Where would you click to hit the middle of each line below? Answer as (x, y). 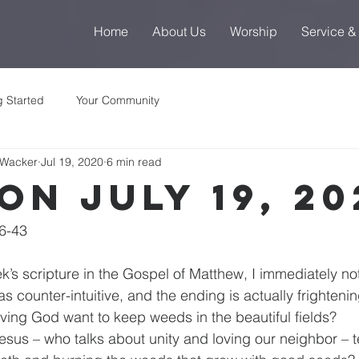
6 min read (134, 161)
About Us (179, 31)
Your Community (118, 100)
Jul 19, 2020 (72, 161)
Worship (254, 31)
